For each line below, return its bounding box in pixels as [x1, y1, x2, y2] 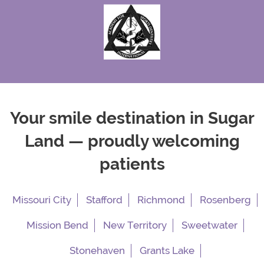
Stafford [86, 194, 123, 206]
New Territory [103, 219, 167, 232]
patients [99, 154, 165, 174]
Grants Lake [139, 245, 194, 257]
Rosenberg [200, 194, 251, 206]
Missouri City [12, 194, 71, 206]
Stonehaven [69, 245, 125, 257]
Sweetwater [181, 219, 237, 232]
